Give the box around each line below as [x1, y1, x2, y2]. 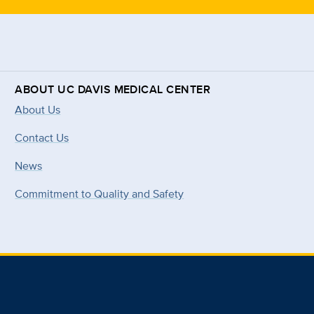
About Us [15, 102, 61, 118]
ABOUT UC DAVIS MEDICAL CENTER [15, 81, 211, 98]
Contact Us [15, 130, 69, 146]
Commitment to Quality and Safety [15, 186, 184, 203]
